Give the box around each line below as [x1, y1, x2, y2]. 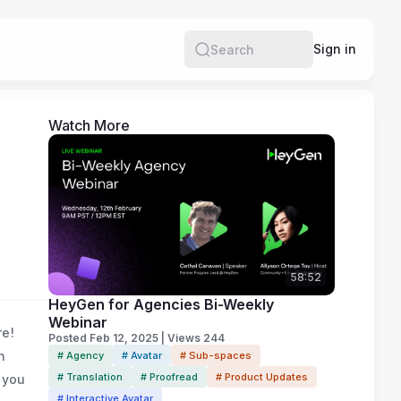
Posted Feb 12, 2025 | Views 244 [47, 331, 225, 345]
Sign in [313, 41, 356, 56]
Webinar [47, 313, 107, 331]
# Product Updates [215, 371, 308, 383]
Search [209, 49, 253, 65]
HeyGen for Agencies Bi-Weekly [47, 295, 274, 313]
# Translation [56, 371, 123, 383]
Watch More [47, 116, 130, 134]
